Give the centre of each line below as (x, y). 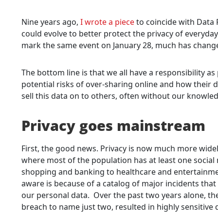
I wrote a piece (107, 22)
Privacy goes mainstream (113, 125)
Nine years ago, (51, 22)
